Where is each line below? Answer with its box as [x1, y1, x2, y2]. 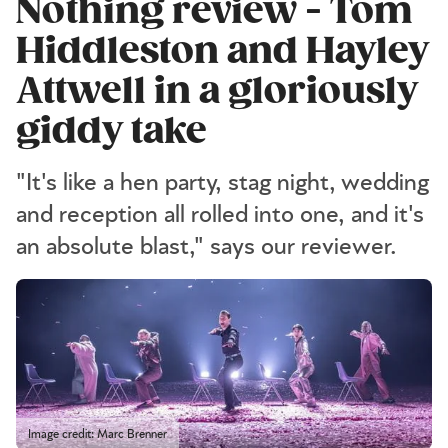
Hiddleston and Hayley [16, 28, 429, 74]
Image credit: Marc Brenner [28, 427, 167, 440]
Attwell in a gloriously [16, 68, 418, 114]
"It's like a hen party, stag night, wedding [16, 171, 429, 195]
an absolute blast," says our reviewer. [16, 235, 397, 259]
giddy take [16, 108, 207, 154]
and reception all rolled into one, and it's [16, 203, 424, 227]
